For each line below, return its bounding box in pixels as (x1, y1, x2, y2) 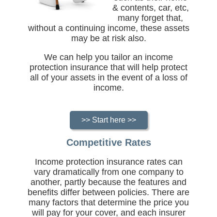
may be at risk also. (71, 33, 146, 43)
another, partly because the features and (31, 177, 186, 187)
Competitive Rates (66, 137, 151, 148)
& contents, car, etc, (112, 2, 189, 13)
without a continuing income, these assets (28, 23, 189, 33)
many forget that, (118, 13, 183, 23)
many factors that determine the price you (28, 198, 189, 208)
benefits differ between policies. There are (28, 187, 189, 198)
